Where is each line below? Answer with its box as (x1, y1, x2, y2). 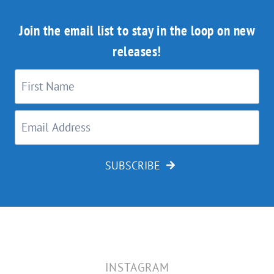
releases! (113, 42, 161, 60)
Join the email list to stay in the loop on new (19, 21, 255, 39)
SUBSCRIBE (105, 158, 160, 172)
